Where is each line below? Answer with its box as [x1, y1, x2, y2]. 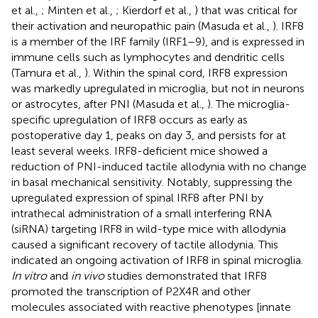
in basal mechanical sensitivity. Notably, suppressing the [11, 175, 292, 189]
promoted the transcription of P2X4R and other [11, 284, 251, 298]
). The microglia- [207, 97, 290, 111]
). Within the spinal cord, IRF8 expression [84, 65, 287, 79]
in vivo [71, 268, 104, 283]
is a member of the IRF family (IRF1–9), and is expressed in [11, 34, 305, 48]
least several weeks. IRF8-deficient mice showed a [11, 143, 268, 158]
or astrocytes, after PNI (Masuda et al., [11, 97, 207, 111]
